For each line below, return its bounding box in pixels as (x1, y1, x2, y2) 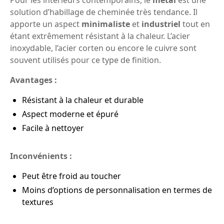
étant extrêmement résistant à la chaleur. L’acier (10, 30, 190, 42)
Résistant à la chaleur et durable (22, 94, 143, 106)
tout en (180, 18, 210, 30)
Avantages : (10, 74, 57, 86)
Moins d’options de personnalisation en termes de (22, 184, 212, 196)
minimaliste (81, 18, 130, 30)
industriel (141, 18, 180, 30)
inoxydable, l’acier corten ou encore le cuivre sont (10, 42, 196, 54)
